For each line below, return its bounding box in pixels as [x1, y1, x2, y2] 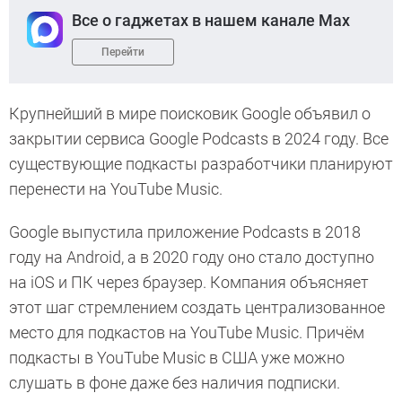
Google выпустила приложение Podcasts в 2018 [9, 223, 361, 242]
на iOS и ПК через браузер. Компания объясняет [9, 273, 369, 293]
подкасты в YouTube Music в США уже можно [9, 348, 345, 368]
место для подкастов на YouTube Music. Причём [9, 323, 364, 343]
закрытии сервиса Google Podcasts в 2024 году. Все [9, 129, 389, 149]
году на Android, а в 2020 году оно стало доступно [9, 248, 374, 267]
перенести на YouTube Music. [9, 179, 223, 199]
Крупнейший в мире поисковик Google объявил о [9, 104, 371, 124]
